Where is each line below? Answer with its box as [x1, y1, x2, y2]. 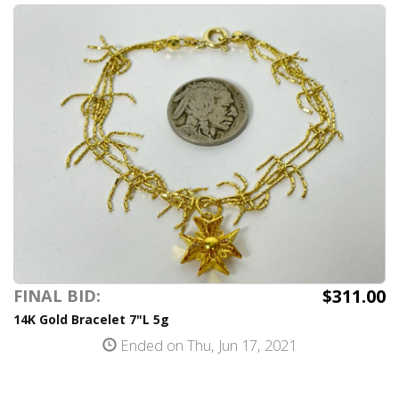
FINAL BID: [13, 285, 101, 306]
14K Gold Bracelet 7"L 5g [13, 311, 169, 328]
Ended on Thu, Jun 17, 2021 [117, 335, 297, 355]
